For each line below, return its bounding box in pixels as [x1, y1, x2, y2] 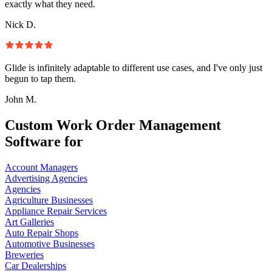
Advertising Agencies [5, 172, 87, 183]
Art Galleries [5, 216, 54, 227]
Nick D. [5, 19, 36, 30]
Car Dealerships [5, 260, 66, 271]
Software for [5, 133, 83, 149]
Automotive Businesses [5, 238, 95, 249]
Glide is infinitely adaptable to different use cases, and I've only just [5, 62, 262, 73]
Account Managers [5, 161, 78, 172]
